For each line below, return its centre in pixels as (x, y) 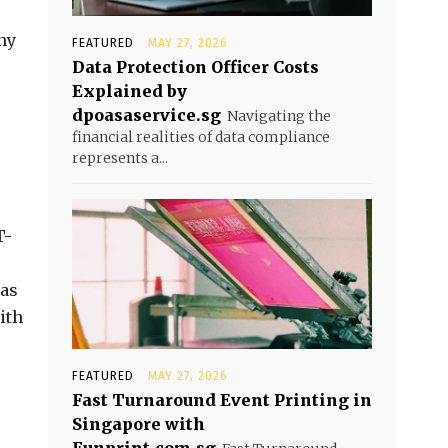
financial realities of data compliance (201, 137)
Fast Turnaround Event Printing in (222, 400)
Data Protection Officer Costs (195, 67)
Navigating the (279, 116)
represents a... (120, 158)
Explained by (129, 91)
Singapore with (138, 424)
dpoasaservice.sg (146, 115)
